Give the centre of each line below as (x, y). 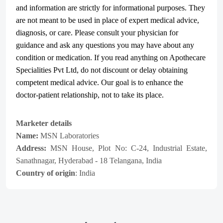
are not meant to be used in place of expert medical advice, (108, 20)
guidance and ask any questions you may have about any (105, 45)
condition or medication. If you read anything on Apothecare (111, 57)
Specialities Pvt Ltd (46, 70)
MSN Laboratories (70, 136)
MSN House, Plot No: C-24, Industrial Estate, (129, 148)
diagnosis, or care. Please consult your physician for (97, 33)
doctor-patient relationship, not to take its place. (90, 95)
